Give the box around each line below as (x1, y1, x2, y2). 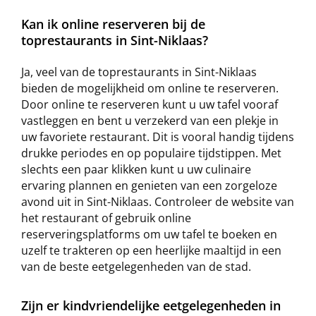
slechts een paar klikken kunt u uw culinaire (21, 162, 251, 177)
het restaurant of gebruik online (21, 210, 191, 226)
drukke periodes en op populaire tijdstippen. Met (21, 145, 281, 161)
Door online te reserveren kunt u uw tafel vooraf (21, 97, 278, 112)
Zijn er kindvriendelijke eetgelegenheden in (21, 297, 281, 314)
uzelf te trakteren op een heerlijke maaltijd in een (21, 243, 281, 258)
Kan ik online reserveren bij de (21, 15, 205, 32)
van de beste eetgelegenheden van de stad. (21, 259, 251, 274)
